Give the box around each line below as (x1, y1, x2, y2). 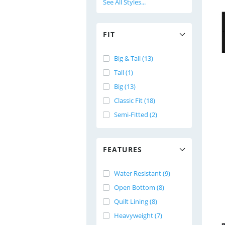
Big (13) (114, 82, 136, 91)
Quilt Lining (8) (114, 197, 157, 206)
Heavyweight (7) (114, 211, 162, 220)
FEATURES (103, 145, 142, 154)
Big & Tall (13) (114, 54, 153, 63)
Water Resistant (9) (114, 169, 170, 178)
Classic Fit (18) (114, 96, 155, 105)
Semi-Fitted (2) (114, 110, 157, 119)
